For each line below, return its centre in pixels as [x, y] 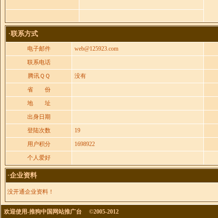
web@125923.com [96, 49]
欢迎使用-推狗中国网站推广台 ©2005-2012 [61, 212]
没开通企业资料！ [31, 192]
